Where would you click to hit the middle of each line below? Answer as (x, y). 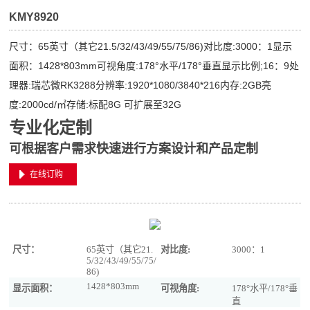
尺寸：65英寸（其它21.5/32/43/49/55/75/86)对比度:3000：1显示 (151, 46)
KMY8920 (34, 17)
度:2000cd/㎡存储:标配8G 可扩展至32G (95, 104)
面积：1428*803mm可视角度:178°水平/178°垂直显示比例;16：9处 (154, 66)
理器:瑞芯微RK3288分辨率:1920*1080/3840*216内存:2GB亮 (140, 85)
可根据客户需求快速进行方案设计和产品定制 (134, 149)
